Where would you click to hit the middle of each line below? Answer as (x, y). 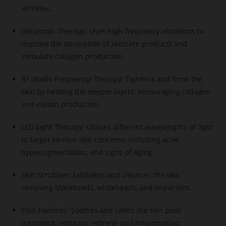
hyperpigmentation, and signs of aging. (88, 152)
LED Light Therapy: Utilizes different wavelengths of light (117, 127)
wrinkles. (37, 9)
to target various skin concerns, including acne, (101, 140)
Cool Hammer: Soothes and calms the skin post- (102, 210)
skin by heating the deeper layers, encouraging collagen (116, 92)
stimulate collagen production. (73, 56)
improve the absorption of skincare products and (104, 44)
